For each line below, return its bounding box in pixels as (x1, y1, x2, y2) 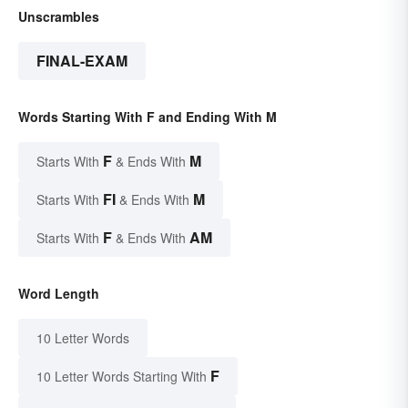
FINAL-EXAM (36, 49, 127, 71)
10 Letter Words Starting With (36, 366, 207, 385)
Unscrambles (18, 6, 99, 25)
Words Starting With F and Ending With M (18, 107, 277, 126)
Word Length (18, 283, 99, 302)
